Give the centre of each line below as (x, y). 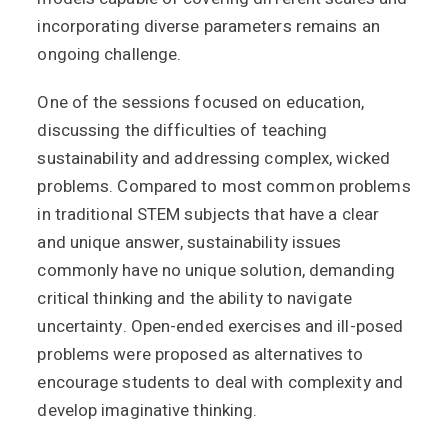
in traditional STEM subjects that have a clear (208, 214)
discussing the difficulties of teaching (182, 130)
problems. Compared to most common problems (224, 186)
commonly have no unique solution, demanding (216, 270)
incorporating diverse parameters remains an (208, 26)
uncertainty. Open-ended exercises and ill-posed (220, 326)
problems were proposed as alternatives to (200, 354)
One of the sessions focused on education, (201, 102)
